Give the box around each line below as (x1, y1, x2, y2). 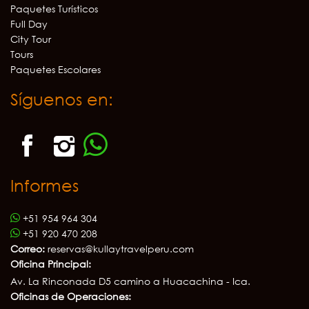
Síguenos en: (10, 88, 113, 109)
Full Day (10, 17, 48, 30)
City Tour (10, 32, 51, 45)
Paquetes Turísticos (10, 2, 98, 14)
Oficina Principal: (10, 257, 91, 270)
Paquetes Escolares (10, 63, 101, 75)
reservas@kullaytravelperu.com (48, 242, 194, 255)
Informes (10, 175, 79, 195)
